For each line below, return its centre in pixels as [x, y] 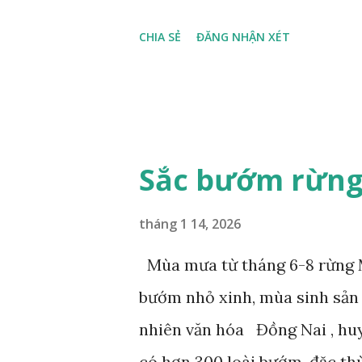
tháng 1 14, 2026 [190, 223]
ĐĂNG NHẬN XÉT [243, 36]
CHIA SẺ [160, 36]
